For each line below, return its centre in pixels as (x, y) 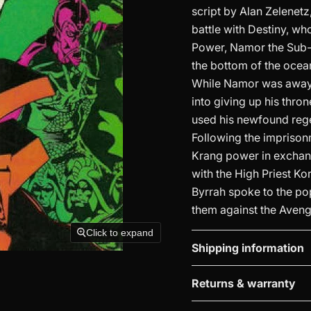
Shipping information (247, 248)
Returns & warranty (243, 283)
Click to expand (120, 232)
